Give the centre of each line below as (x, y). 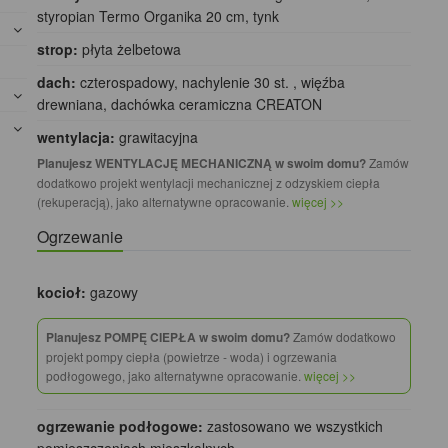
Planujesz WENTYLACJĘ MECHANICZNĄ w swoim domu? (202, 163)
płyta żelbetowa (130, 49)
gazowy (112, 292)
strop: (58, 49)
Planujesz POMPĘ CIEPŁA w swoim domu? (168, 337)
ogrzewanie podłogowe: (120, 426)
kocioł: (62, 292)
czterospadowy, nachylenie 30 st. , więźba (211, 82)
